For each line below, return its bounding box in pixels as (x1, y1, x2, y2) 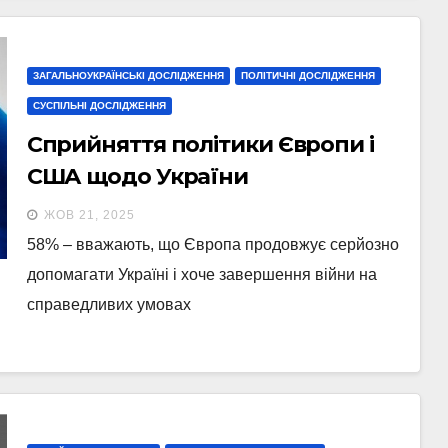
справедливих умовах (26, 296, 191, 313)
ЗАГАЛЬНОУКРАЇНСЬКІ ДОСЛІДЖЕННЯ (32, 70, 224, 81)
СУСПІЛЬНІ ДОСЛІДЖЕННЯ (32, 100, 166, 111)
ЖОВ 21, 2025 (43, 208, 135, 222)
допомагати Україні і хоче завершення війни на (26, 266, 377, 283)
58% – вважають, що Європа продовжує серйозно (26, 236, 399, 253)
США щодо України (26, 163, 249, 190)
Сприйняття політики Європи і (26, 131, 374, 158)
